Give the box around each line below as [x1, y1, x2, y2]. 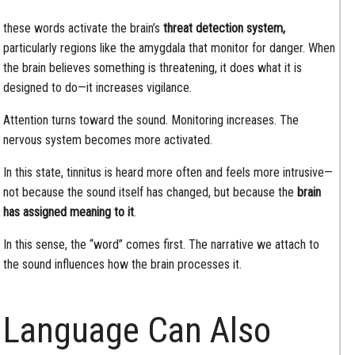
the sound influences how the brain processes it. [3, 256, 242, 272]
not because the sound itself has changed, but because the [3, 184, 298, 200]
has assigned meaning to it [3, 204, 135, 219]
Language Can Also [3, 309, 272, 352]
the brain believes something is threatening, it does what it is [3, 59, 303, 75]
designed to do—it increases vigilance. [3, 79, 193, 95]
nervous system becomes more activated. [3, 132, 213, 147]
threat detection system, [163, 20, 286, 36]
